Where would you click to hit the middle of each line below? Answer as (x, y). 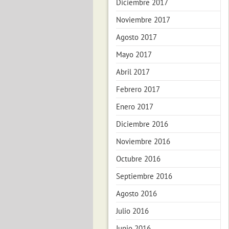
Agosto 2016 (136, 193)
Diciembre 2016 (142, 124)
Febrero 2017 (138, 89)
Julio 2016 (132, 211)
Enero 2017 (135, 107)
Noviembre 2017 (143, 20)
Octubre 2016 (138, 159)
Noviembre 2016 (143, 141)
